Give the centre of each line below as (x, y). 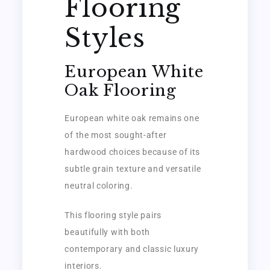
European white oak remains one (132, 118)
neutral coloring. (99, 185)
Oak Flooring (121, 90)
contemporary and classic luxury (132, 249)
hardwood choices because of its (133, 152)
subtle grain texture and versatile (133, 168)
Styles (105, 38)
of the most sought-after (116, 135)
